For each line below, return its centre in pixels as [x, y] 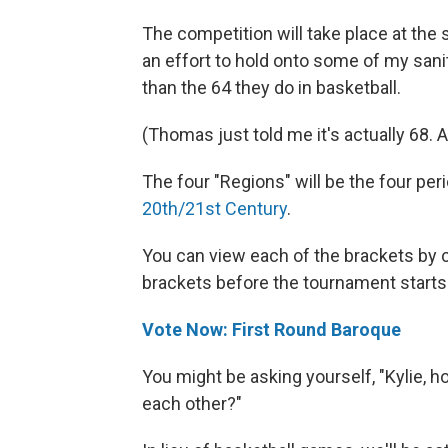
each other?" [192, 404]
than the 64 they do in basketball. [271, 88]
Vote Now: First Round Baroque [271, 330]
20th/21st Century [214, 209]
